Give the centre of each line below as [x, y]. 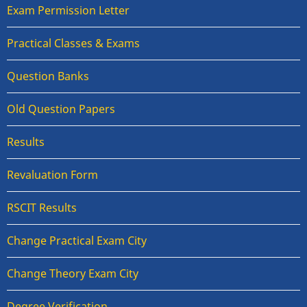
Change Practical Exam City [77, 241]
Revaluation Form [52, 175]
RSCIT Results [42, 208]
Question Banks [48, 76]
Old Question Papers [61, 109]
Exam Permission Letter [68, 11]
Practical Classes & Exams [73, 44]
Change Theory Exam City [73, 274]
